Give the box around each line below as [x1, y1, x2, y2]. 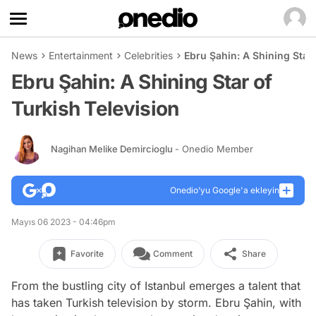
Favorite [70, 248, 104, 259]
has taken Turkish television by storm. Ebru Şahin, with [11, 296, 301, 310]
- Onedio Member [175, 142, 253, 154]
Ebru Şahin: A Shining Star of [11, 70, 272, 94]
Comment [152, 248, 193, 259]
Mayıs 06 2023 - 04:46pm [11, 217, 116, 227]
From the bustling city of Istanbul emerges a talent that [11, 279, 300, 293]
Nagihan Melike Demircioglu [51, 142, 175, 154]
